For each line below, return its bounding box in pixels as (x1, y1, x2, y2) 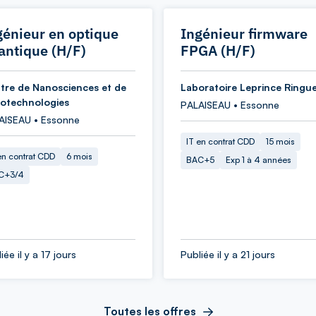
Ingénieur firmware (181, 24, 308, 43)
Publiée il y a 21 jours (181, 248, 275, 260)
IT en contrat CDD (186, 136, 255, 147)
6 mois (66, 151, 92, 162)
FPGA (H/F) (181, 41, 255, 60)
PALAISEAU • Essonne (181, 99, 279, 111)
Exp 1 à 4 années (226, 154, 291, 165)
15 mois (266, 136, 295, 147)
